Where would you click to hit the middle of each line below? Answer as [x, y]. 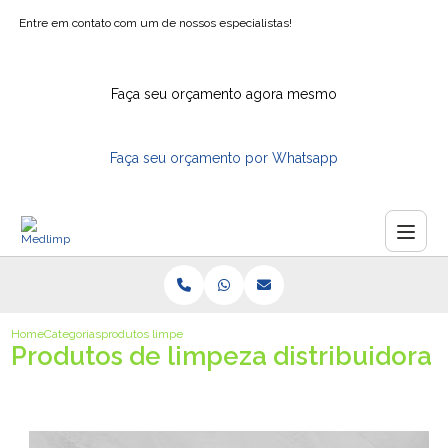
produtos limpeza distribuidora [184, 334]
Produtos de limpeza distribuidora [222, 356]
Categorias [73, 334]
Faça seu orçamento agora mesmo [224, 94]
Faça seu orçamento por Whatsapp [224, 158]
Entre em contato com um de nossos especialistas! [156, 23]
